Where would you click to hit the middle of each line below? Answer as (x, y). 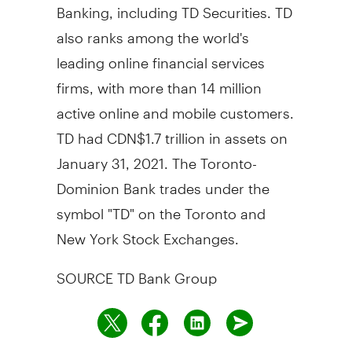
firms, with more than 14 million (159, 81)
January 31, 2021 (110, 156)
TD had (81, 131)
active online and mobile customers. (175, 106)
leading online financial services (160, 56)
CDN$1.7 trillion (156, 131)
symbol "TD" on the (120, 207)
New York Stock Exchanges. (147, 232)
